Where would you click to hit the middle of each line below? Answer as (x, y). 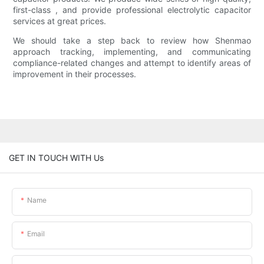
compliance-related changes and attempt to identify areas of (132, 63)
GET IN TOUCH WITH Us (56, 157)
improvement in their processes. (75, 74)
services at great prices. (60, 21)
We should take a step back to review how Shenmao (132, 41)
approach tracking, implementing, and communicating (132, 52)
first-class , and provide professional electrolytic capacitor (132, 10)
